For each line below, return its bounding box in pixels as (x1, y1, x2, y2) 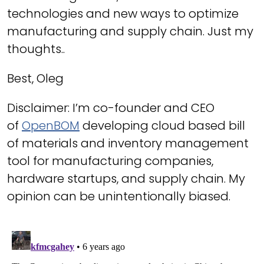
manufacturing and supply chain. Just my (7, 23, 253, 39)
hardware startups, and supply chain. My (7, 170, 245, 187)
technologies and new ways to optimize (7, 5, 239, 22)
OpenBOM (22, 117, 80, 134)
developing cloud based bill (80, 117, 245, 134)
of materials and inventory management (7, 135, 249, 151)
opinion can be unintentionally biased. (7, 188, 230, 204)
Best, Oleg (7, 70, 64, 87)
